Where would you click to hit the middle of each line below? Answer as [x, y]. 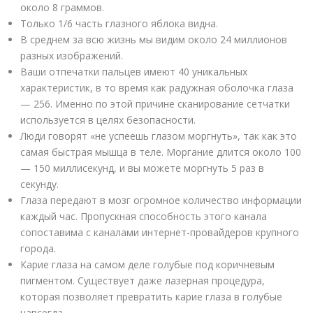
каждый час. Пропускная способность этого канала [144, 216]
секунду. [39, 184]
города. [38, 248]
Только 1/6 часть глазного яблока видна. [119, 23]
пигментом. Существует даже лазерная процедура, [143, 280]
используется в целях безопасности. [108, 119]
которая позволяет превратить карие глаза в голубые [151, 296]
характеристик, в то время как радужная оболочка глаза [157, 87]
